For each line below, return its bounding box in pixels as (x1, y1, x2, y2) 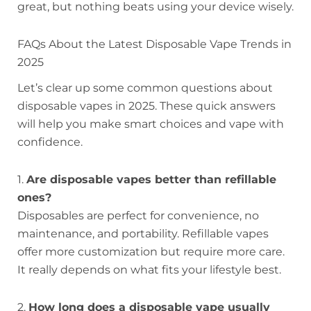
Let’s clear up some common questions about (17, 81, 273, 95)
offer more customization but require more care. (17, 245, 285, 259)
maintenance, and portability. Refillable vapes (17, 227, 269, 241)
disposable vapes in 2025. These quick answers (17, 99, 276, 113)
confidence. (17, 135, 83, 149)
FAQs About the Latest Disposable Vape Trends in (17, 37, 292, 51)
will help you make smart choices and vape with (17, 117, 284, 131)
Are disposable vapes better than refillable (26, 173, 276, 187)
